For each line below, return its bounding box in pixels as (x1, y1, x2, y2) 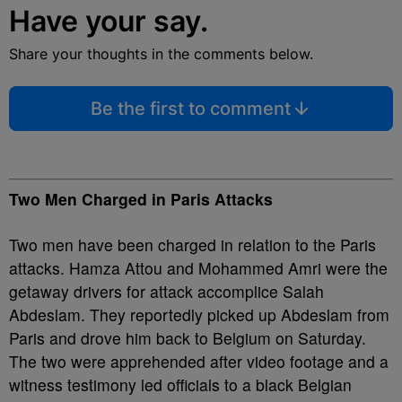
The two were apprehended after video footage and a (9, 350, 389, 373)
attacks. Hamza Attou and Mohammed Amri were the (9, 257, 388, 280)
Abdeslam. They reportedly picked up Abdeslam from (9, 303, 389, 327)
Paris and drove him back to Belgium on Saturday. (9, 327, 366, 350)
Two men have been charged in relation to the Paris (9, 233, 376, 257)
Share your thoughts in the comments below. (9, 44, 313, 63)
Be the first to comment (90, 97, 291, 119)
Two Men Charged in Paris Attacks (9, 188, 273, 211)
